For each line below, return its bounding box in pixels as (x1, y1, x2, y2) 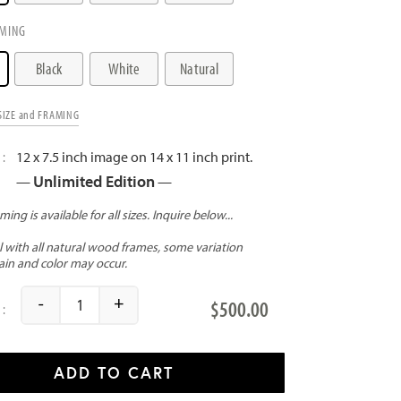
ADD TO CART (53, 363, 174, 384)
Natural (179, 57, 219, 79)
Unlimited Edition (33, 170, 156, 192)
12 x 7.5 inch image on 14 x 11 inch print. (16, 148, 253, 166)
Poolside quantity (78, 307, 184, 326)
